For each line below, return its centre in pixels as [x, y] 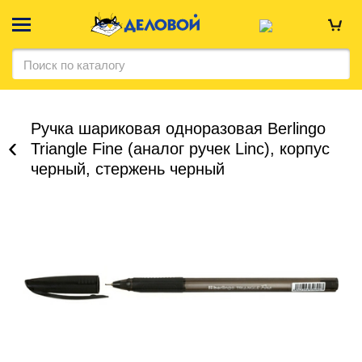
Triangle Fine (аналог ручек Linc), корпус [180, 149]
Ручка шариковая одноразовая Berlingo [178, 128]
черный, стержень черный [128, 169]
